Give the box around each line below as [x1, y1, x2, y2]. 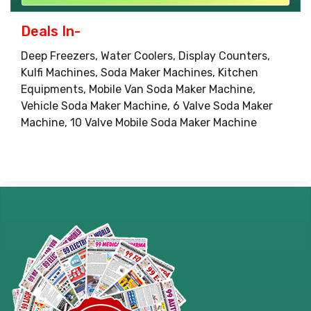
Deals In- [21, 22, 81, 40]
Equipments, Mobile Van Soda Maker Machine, [21, 82, 255, 96]
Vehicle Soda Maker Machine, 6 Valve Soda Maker [21, 99, 273, 112]
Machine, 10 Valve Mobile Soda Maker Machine [21, 115, 257, 129]
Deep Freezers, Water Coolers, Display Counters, [21, 49, 270, 62]
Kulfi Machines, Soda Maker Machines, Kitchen [21, 65, 258, 79]
